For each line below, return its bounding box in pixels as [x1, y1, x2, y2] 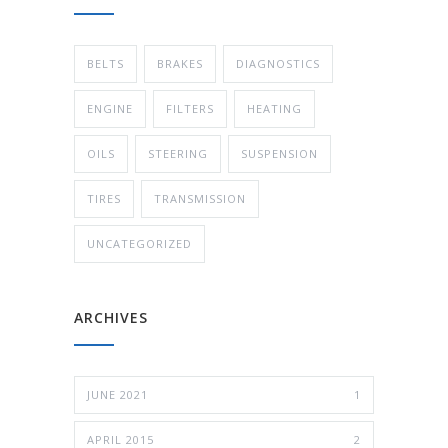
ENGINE [87, 100, 133, 116]
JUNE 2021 [87, 386, 148, 402]
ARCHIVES [74, 307, 148, 327]
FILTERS [166, 100, 214, 116]
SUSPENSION [241, 145, 318, 161]
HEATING [247, 100, 302, 116]
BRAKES [157, 55, 203, 71]
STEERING [148, 145, 208, 161]
